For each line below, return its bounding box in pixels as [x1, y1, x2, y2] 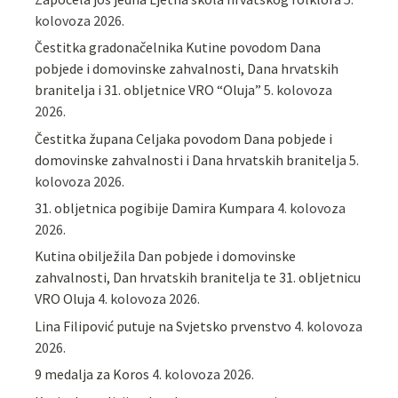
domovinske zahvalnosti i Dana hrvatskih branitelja [35, 150, 347, 169]
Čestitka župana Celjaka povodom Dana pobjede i [35, 129, 333, 147]
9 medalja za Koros [35, 365, 150, 384]
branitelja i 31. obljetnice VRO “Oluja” [35, 81, 262, 99]
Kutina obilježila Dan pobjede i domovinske [35, 247, 297, 266]
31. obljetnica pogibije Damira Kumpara [35, 198, 275, 217]
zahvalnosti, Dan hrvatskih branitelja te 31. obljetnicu [35, 268, 362, 287]
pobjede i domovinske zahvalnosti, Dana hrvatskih [35, 60, 339, 78]
